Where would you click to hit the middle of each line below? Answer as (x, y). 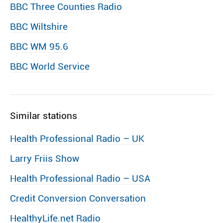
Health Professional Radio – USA (80, 178)
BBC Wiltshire (39, 27)
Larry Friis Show (45, 159)
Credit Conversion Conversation (78, 198)
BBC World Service (50, 66)
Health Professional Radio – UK (77, 139)
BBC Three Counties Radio (66, 7)
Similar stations (44, 116)
